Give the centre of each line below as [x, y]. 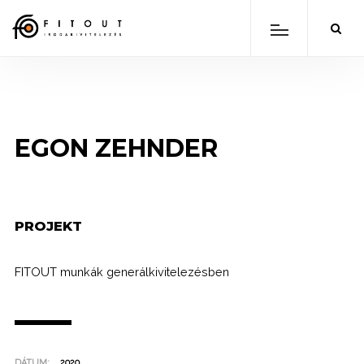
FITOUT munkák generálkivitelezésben [121, 272]
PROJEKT [48, 226]
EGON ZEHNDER [116, 148]
